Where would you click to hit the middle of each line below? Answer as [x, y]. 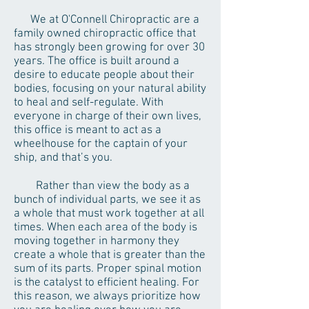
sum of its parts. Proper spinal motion [108, 269]
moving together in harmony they [97, 241]
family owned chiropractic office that [105, 34]
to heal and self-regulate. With [89, 103]
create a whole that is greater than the [110, 255]
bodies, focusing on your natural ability [110, 89]
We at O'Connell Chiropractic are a [115, 20]
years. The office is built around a [97, 61]
